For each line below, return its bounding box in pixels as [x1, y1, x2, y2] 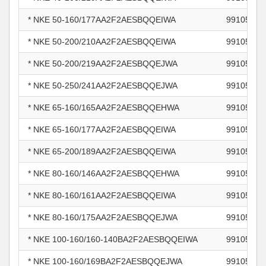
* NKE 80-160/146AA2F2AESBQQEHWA [28, 169, 179, 178]
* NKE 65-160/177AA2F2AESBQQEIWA [28, 125, 176, 134]
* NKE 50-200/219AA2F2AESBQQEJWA [28, 59, 178, 68]
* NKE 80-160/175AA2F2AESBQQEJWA [28, 213, 178, 222]
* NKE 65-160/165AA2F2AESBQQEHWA [28, 103, 179, 112]
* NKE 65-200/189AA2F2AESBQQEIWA [28, 147, 176, 156]
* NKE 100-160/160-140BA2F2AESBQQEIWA [28, 235, 198, 244]
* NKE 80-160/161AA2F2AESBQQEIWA [28, 191, 176, 200]
